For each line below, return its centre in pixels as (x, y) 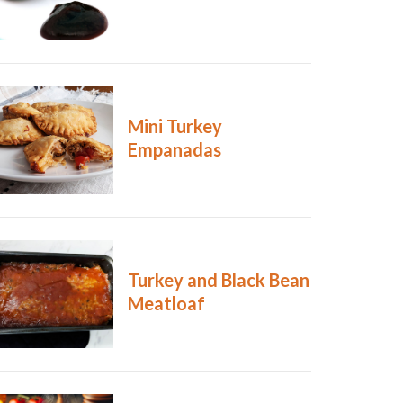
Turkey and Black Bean (218, 280)
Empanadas (174, 150)
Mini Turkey (175, 126)
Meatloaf (166, 304)
